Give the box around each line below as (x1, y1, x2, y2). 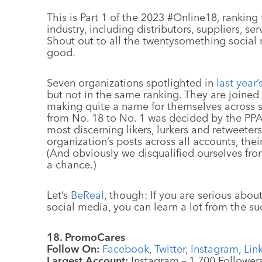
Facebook (102, 242, 149, 256)
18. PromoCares (47, 230, 125, 244)
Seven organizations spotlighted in (47, 76, 216, 89)
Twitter (154, 242, 185, 256)
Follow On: (47, 242, 102, 256)
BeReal (71, 188, 104, 202)
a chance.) (47, 158, 96, 171)
